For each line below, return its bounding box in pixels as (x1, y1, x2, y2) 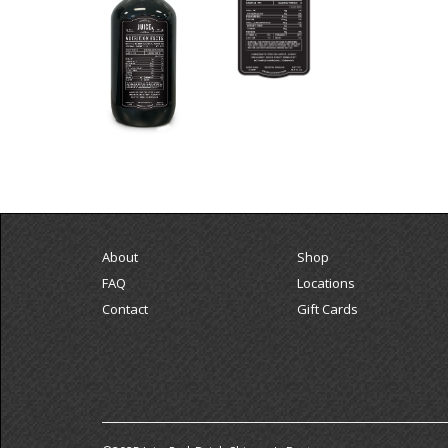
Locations (297, 273, 355, 292)
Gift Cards (297, 299, 358, 318)
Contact (102, 299, 148, 318)
